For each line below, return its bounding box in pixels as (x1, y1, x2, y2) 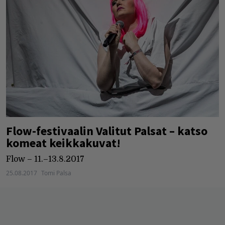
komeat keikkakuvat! (6, 135, 121, 151)
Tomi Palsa (41, 168, 71, 177)
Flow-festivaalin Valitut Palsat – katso (6, 123, 207, 139)
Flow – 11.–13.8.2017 (6, 154, 84, 164)
